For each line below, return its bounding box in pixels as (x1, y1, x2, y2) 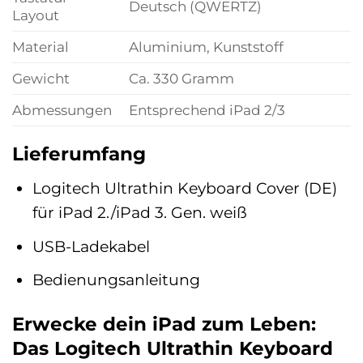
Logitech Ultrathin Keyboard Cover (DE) (32, 178, 338, 199)
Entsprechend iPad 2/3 (128, 101, 285, 119)
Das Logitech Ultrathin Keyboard (12, 337, 333, 361)
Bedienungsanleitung (32, 270, 201, 290)
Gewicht (12, 70, 70, 88)
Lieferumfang (12, 143, 146, 166)
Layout (12, 6, 59, 24)
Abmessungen (12, 101, 112, 119)
